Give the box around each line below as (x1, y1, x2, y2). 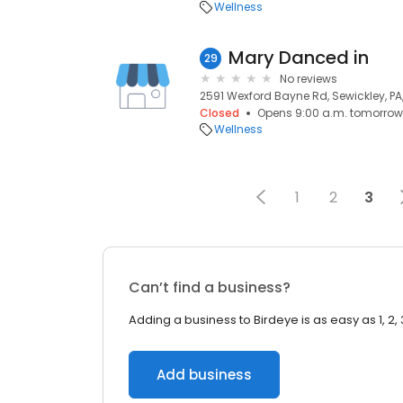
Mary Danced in (228, 45, 369, 70)
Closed (200, 105, 239, 121)
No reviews (280, 71, 337, 86)
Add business (157, 365, 252, 384)
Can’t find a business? (129, 277, 291, 298)
